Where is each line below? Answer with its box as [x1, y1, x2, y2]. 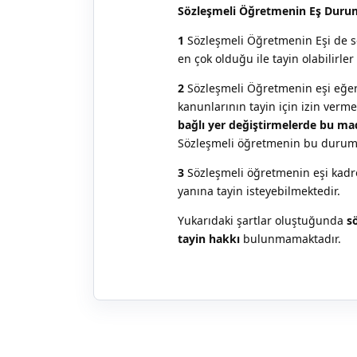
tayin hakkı [178, 230, 240, 246]
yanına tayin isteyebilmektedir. [178, 182, 340, 198]
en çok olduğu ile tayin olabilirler [178, 50, 354, 66]
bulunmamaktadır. [240, 230, 341, 246]
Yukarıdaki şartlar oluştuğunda [178, 212, 347, 228]
